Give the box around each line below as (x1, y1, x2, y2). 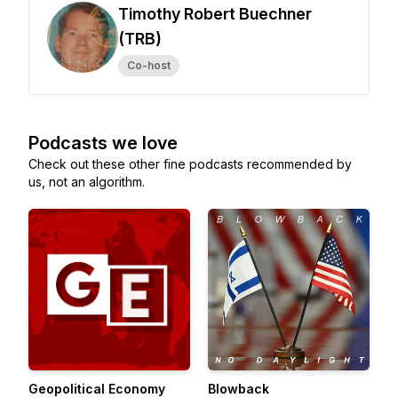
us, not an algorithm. (28, 174, 145, 189)
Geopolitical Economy (28, 381, 165, 396)
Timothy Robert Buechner (118, 4, 312, 23)
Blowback (208, 381, 269, 396)
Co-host (127, 59, 171, 72)
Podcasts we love (28, 132, 178, 154)
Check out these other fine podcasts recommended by (28, 156, 352, 171)
